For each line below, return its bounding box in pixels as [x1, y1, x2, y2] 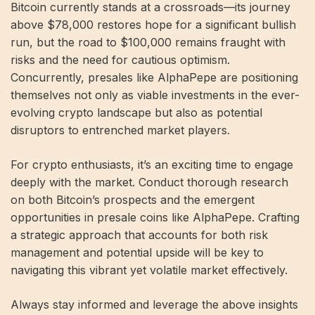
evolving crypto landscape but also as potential [11, 105, 262, 120]
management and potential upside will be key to [11, 245, 264, 260]
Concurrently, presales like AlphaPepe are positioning [11, 70, 298, 85]
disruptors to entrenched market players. [11, 123, 230, 138]
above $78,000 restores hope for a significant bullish [11, 18, 296, 32]
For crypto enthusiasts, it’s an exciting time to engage [11, 157, 293, 172]
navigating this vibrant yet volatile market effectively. [11, 263, 288, 278]
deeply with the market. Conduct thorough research [11, 175, 288, 190]
